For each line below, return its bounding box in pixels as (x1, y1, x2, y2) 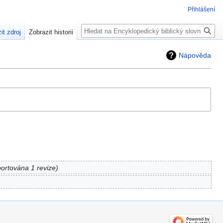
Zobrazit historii (29, 28, 74, 36)
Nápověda (179, 51, 211, 59)
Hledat (81, 23, 111, 35)
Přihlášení (188, 6, 215, 13)
